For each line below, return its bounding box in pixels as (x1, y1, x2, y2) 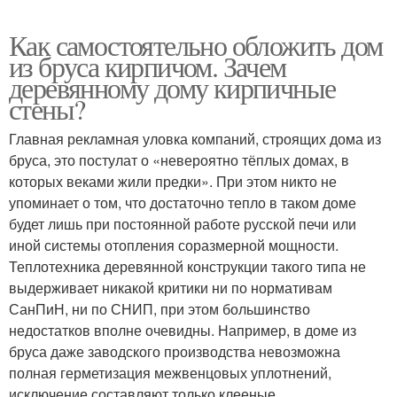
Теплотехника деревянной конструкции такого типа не (9, 255, 366, 276)
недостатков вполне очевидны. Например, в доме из (9, 319, 356, 340)
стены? (9, 89, 85, 128)
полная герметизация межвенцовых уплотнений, (9, 362, 331, 383)
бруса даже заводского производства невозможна (9, 340, 340, 362)
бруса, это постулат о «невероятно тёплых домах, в (9, 149, 349, 170)
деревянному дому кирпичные (9, 67, 336, 106)
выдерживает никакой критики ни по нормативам (9, 276, 332, 298)
